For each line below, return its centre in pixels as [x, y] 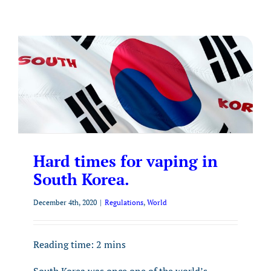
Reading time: [65, 244]
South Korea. [81, 179]
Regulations [124, 202]
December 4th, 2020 [65, 202]
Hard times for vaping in [126, 161]
